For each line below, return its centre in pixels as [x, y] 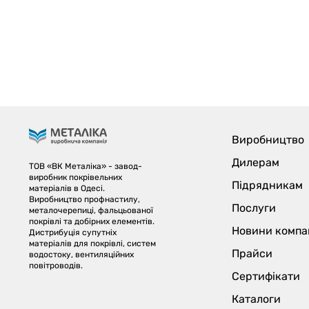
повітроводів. [56, 266]
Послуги [254, 208]
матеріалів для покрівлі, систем [93, 243]
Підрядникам [268, 185]
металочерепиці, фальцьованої [91, 210]
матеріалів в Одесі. [67, 188]
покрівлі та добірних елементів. [92, 221]
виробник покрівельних [76, 177]
